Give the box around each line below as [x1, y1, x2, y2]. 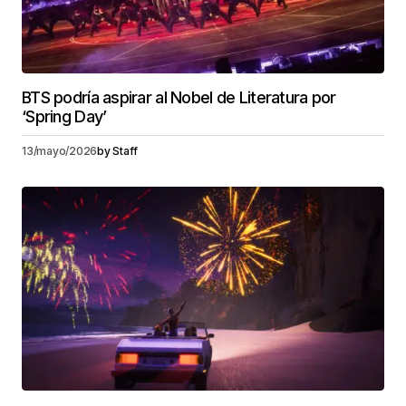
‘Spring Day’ [22, 106, 107, 126]
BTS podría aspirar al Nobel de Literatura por [22, 87, 336, 107]
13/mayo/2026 [22, 143, 98, 158]
